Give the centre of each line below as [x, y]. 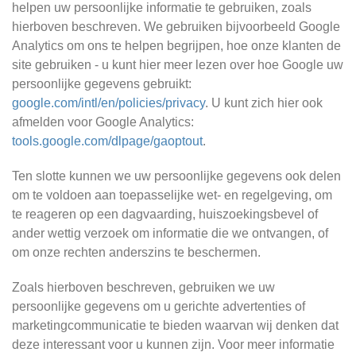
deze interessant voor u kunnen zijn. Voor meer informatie [173, 344]
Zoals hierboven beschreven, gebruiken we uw [143, 287]
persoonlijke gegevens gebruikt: [102, 84]
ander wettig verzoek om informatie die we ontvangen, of [170, 233]
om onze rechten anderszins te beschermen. [136, 252]
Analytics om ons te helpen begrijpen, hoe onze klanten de [176, 46]
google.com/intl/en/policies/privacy [108, 103]
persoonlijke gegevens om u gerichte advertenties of [159, 306]
